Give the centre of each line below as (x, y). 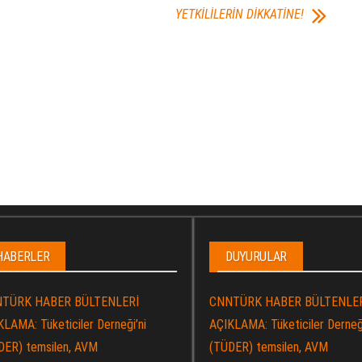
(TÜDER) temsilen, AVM (269, 347)
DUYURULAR (257, 257)
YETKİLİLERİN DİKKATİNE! (240, 14)
